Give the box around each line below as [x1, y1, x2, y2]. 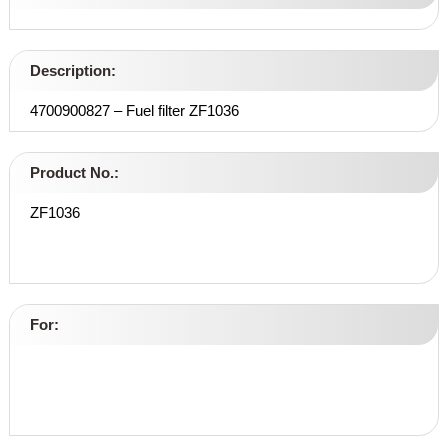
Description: [29, 62, 116, 80]
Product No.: [29, 164, 119, 182]
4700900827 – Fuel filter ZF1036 [29, 102, 239, 120]
